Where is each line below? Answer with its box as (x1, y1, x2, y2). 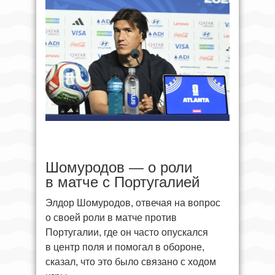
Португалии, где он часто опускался (45, 227, 208, 238)
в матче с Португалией (45, 173, 199, 190)
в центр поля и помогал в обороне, (45, 241, 204, 252)
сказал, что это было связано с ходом (45, 256, 216, 267)
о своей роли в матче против (45, 212, 177, 223)
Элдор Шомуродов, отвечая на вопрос (45, 197, 220, 208)
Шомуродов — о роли (45, 158, 192, 176)
